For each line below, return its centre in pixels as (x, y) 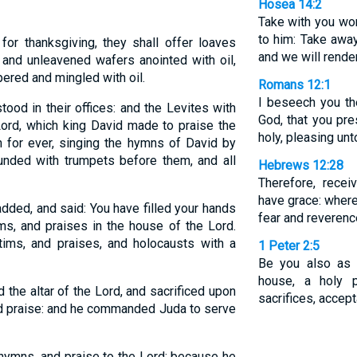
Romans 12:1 (294, 85)
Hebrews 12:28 (300, 165)
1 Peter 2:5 (288, 246)
